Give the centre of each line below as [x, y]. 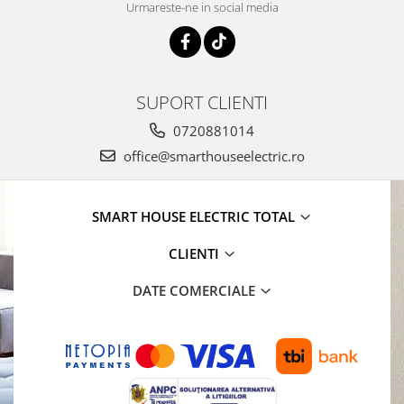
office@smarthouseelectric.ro [212, 156]
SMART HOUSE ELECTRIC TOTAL [195, 217]
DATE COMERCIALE [195, 291]
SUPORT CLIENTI [202, 102]
